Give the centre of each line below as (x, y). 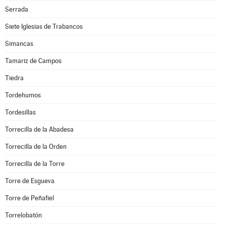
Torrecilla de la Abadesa (39, 129)
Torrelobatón (23, 215)
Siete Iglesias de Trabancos (44, 26)
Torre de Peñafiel (30, 198)
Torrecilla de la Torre (35, 164)
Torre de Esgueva (30, 181)
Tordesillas (20, 112)
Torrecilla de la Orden (36, 147)
